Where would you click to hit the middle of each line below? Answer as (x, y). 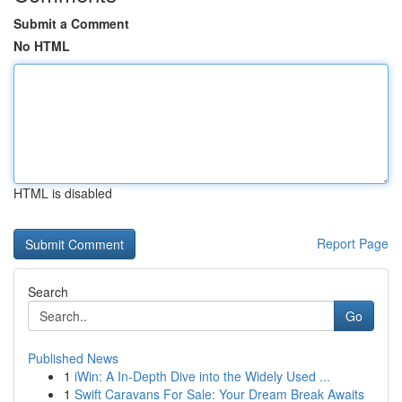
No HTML (42, 46)
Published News (73, 358)
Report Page (353, 243)
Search (48, 292)
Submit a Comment (71, 23)
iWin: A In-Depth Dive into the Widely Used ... (202, 376)
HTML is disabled (63, 193)
